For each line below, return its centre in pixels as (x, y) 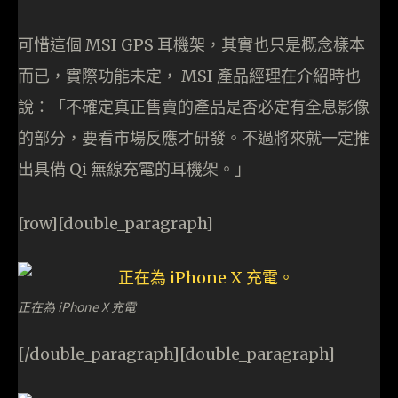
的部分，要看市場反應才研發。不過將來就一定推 (194, 139)
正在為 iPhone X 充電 (77, 307)
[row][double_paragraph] (115, 224)
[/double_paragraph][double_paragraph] (176, 354)
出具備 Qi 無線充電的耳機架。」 (134, 170)
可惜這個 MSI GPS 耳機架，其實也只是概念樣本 (191, 45)
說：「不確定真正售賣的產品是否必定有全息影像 (194, 107)
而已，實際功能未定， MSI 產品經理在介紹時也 (189, 76)
